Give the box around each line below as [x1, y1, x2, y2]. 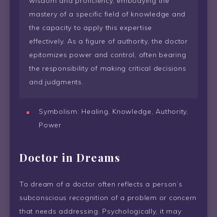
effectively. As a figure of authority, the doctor [29, 36, 188, 46]
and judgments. [29, 77, 84, 86]
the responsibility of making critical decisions [29, 63, 186, 73]
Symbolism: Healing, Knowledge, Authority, [39, 107, 188, 116]
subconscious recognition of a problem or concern [19, 193, 197, 202]
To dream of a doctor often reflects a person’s [19, 179, 183, 188]
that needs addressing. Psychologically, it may [19, 206, 182, 216]
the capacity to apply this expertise [29, 23, 152, 32]
